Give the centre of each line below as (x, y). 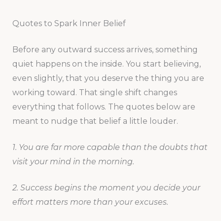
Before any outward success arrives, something (105, 50)
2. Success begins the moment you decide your (106, 187)
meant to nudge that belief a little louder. (95, 121)
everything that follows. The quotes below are (104, 107)
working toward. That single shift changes (94, 93)
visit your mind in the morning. (73, 161)
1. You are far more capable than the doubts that (110, 147)
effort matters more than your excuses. (90, 202)
